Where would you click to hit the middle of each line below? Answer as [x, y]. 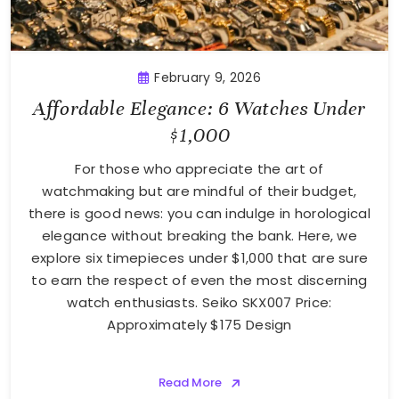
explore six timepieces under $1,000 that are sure [199, 258]
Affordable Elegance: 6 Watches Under [199, 109]
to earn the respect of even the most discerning [199, 281]
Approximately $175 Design [199, 325]
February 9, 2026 [208, 78]
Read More [190, 383]
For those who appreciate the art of [199, 169]
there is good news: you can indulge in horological [199, 214]
